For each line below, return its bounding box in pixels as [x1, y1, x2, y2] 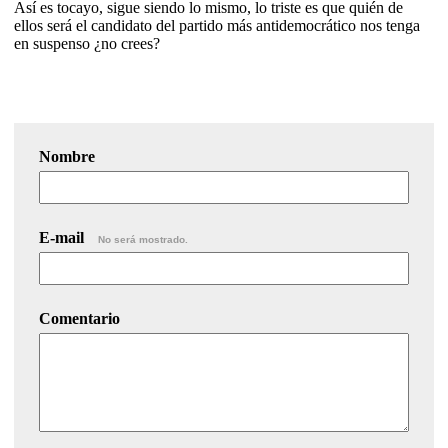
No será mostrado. [98, 233, 188, 245]
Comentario [39, 309, 120, 327]
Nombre [39, 147, 95, 165]
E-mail [39, 228, 88, 246]
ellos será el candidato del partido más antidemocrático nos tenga [14, 16, 420, 34]
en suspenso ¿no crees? [14, 34, 160, 52]
